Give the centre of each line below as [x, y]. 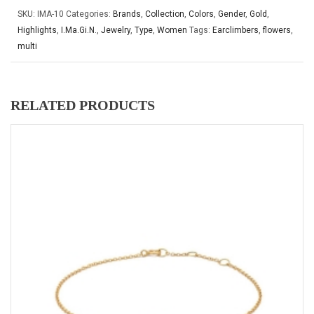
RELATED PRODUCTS [83, 105]
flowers [277, 30]
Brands [127, 14]
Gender [232, 14]
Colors [201, 14]
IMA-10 [50, 14]
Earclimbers [235, 30]
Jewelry [116, 30]
